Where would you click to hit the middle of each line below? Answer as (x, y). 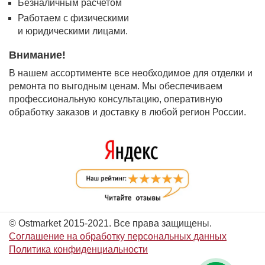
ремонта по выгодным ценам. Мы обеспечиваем (116, 86)
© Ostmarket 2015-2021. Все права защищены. (110, 223)
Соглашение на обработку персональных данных (118, 236)
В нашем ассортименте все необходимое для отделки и (131, 73)
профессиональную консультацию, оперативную (116, 99)
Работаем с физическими (73, 18)
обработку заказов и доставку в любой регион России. (127, 112)
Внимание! (37, 55)
